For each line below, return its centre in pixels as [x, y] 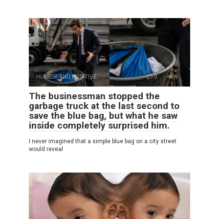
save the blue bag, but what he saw [103, 116]
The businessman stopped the [94, 96]
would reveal [46, 149]
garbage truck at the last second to [104, 106]
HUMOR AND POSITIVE [66, 77]
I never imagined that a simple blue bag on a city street [103, 142]
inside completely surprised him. [99, 126]
